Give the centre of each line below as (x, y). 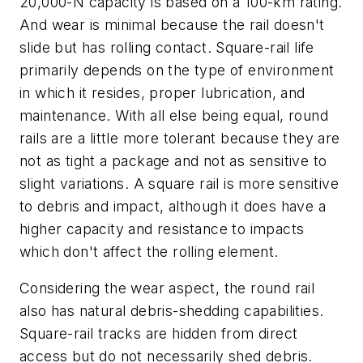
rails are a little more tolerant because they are (180, 138)
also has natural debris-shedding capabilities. (172, 311)
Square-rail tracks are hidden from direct (159, 334)
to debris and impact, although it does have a (173, 206)
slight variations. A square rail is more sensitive (179, 183)
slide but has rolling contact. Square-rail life (167, 47)
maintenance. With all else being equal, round (174, 115)
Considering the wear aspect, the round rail (167, 288)
